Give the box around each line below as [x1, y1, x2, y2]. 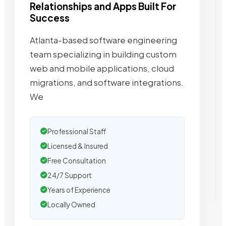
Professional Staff [47, 127, 106, 136]
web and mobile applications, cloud [30, 63, 174, 74]
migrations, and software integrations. [30, 77, 184, 88]
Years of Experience [47, 186, 110, 195]
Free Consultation [47, 156, 106, 165]
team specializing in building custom [30, 49, 177, 60]
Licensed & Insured [47, 142, 108, 151]
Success [30, 12, 70, 24]
